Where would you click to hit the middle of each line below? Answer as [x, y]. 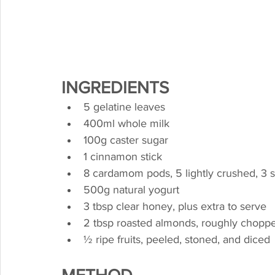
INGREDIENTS [115, 87]
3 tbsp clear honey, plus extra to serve [175, 206]
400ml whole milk [126, 123]
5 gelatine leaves [124, 107]
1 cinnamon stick [123, 157]
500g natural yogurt [131, 190]
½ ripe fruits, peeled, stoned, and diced [177, 239]
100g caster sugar [126, 140]
